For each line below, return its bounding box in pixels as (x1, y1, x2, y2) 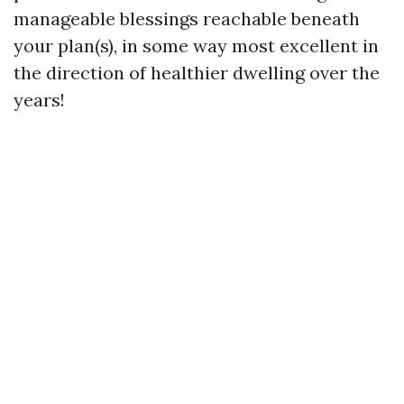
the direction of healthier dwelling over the (14, 61, 380, 84)
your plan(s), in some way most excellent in (14, 34, 379, 57)
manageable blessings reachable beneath (14, 7, 360, 30)
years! (14, 88, 65, 111)
